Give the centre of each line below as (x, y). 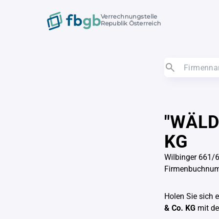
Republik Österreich (131, 23)
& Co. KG (180, 208)
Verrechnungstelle (129, 17)
